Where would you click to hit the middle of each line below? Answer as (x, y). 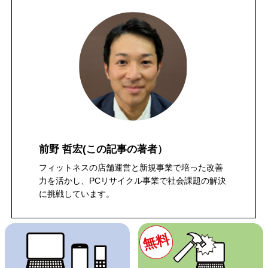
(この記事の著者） (125, 149)
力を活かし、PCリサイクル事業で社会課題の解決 (133, 181)
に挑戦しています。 (77, 194)
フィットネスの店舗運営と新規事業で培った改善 (131, 168)
